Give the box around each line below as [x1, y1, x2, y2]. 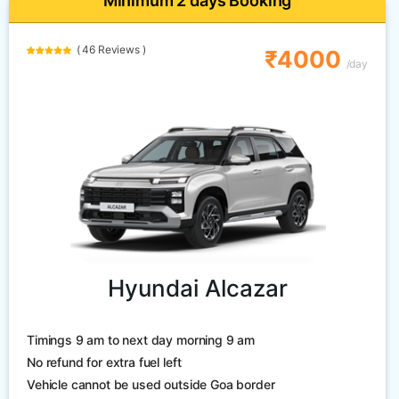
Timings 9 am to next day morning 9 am [27, 332, 256, 348]
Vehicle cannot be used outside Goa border [27, 377, 275, 393]
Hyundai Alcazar [107, 274, 288, 303]
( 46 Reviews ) [71, 43, 146, 57]
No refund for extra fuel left [27, 354, 182, 370]
